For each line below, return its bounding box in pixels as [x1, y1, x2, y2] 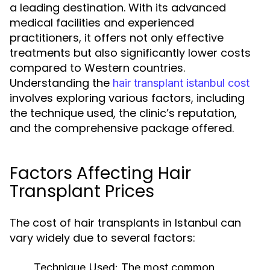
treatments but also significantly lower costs [10, 45, 251, 60]
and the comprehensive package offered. [10, 121, 234, 136]
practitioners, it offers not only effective [10, 30, 224, 45]
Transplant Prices [10, 180, 154, 203]
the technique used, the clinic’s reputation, [10, 105, 237, 121]
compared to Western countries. [10, 60, 185, 75]
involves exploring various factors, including [10, 90, 245, 105]
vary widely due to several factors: [10, 230, 195, 245]
